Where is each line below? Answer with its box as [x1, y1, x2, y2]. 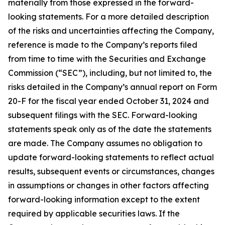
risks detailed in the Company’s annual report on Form [8, 82, 217, 92]
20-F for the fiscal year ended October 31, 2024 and [8, 96, 209, 106]
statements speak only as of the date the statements [8, 124, 211, 134]
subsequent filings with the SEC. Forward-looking [8, 110, 197, 120]
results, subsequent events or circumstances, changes [8, 166, 214, 176]
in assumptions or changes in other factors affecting [8, 180, 209, 190]
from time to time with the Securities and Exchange [8, 54, 206, 64]
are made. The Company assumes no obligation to [8, 138, 202, 148]
